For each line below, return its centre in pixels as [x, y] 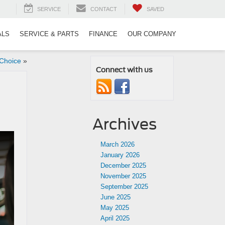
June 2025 [116, 197]
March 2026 [118, 144]
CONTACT [104, 9]
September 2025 [124, 187]
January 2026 [120, 155]
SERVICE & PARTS [49, 34]
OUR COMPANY [152, 34]
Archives [125, 124]
